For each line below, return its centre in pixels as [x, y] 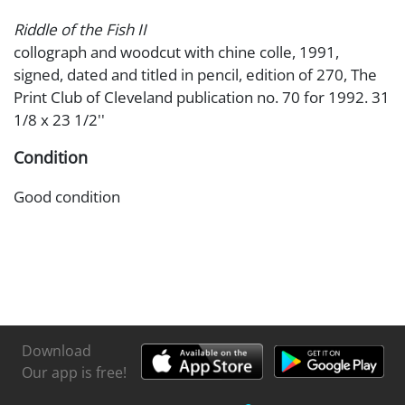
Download [56, 350]
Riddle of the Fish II [80, 29]
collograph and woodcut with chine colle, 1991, [176, 52]
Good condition [67, 196]
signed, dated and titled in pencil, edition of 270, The [195, 74]
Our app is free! [74, 372]
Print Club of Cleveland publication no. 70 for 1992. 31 [202, 97]
